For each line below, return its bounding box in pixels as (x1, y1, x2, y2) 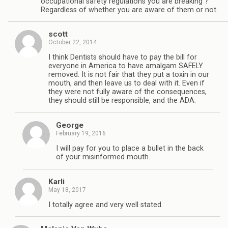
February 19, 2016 (56, 129, 106, 137)
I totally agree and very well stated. (48, 201, 163, 209)
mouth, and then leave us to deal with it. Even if (48, 79, 205, 88)
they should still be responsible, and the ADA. (48, 96, 196, 105)
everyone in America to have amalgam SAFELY (48, 62, 203, 71)
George (56, 120, 83, 130)
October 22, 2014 (48, 39, 97, 46)
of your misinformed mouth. (56, 153, 150, 162)
